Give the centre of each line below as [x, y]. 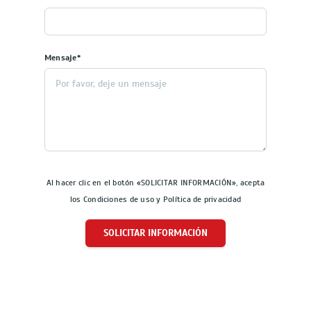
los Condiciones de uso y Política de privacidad [155, 200]
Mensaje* [62, 58]
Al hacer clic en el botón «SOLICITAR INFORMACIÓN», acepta [155, 183]
